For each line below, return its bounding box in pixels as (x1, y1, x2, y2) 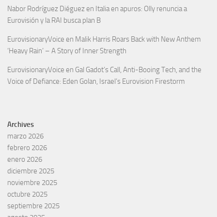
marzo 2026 (7, 131, 44, 140)
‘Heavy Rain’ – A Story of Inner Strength (7, 46, 126, 55)
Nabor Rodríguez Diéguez (7, 4, 85, 13)
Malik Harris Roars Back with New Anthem (75, 34, 201, 44)
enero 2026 (7, 155, 42, 164)
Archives (7, 120, 34, 129)
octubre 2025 (7, 189, 47, 199)
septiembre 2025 (7, 201, 60, 210)
